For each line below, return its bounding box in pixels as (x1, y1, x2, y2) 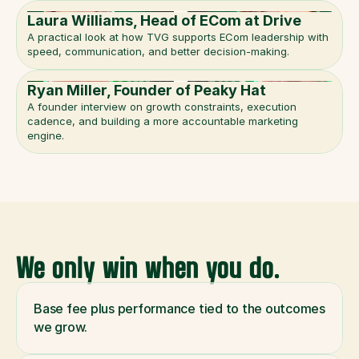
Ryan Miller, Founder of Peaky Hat (27, 82, 266, 99)
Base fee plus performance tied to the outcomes (34, 301, 325, 317)
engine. (27, 129, 64, 142)
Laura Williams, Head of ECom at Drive (27, 12, 301, 29)
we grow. (34, 319, 88, 335)
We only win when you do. (16, 246, 280, 284)
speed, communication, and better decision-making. (27, 45, 289, 58)
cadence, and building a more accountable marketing (27, 115, 298, 127)
